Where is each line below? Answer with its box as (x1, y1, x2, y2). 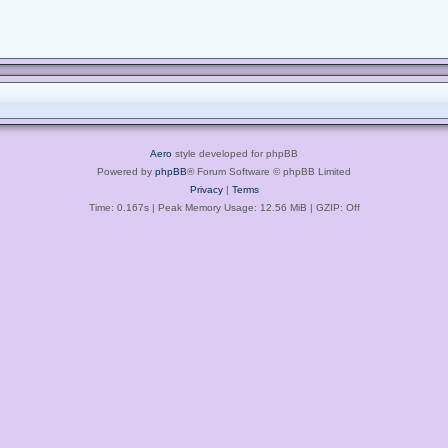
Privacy (189, 183, 223, 195)
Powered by (97, 165, 155, 177)
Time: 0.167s (88, 201, 149, 213)
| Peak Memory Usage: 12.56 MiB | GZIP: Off (148, 201, 360, 213)
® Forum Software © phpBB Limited (187, 165, 351, 177)
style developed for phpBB (172, 147, 298, 159)
